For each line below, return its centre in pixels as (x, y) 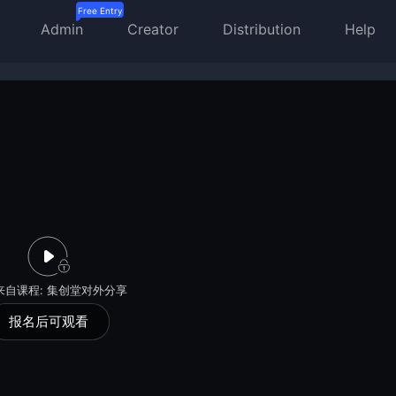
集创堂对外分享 (87, 290)
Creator (153, 29)
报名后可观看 (49, 322)
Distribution (262, 29)
